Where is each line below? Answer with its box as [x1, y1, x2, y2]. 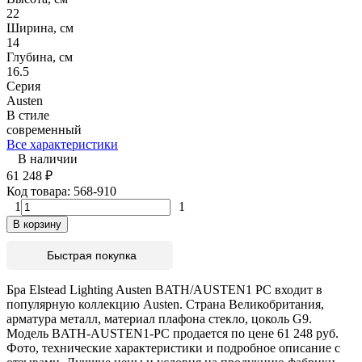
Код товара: [6, 183, 74, 198]
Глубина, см [6, 49, 73, 64]
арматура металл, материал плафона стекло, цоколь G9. [6, 311, 312, 326]
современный [6, 122, 82, 137]
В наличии [18, 151, 78, 166]
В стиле [6, 107, 49, 122]
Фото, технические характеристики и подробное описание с [6, 340, 340, 355]
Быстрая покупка [47, 248, 137, 262]
